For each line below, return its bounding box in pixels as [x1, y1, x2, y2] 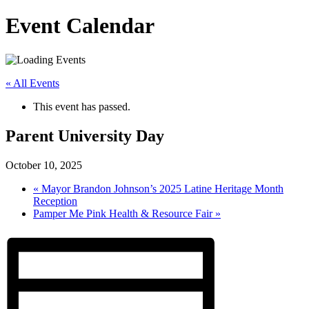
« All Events [6, 77, 59, 89]
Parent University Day [6, 126, 164, 145]
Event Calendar [6, 13, 154, 39]
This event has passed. [33, 100, 130, 112]
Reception [33, 195, 77, 207]
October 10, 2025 [6, 159, 82, 171]
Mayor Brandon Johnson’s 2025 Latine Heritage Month [39, 182, 283, 195]
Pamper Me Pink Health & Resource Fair [33, 207, 215, 219]
